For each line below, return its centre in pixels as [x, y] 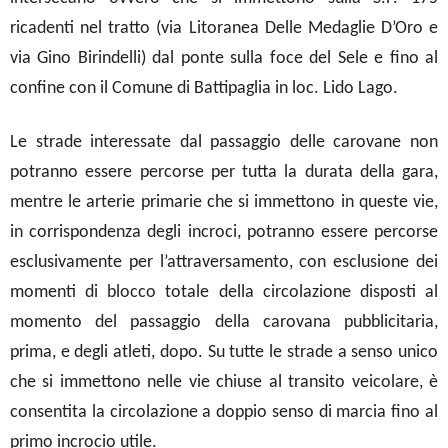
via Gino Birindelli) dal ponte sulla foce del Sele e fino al [224, 58]
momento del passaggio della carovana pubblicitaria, [224, 322]
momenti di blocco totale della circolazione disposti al [224, 292]
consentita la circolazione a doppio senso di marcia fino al [224, 412]
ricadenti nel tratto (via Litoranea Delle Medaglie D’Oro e [224, 28]
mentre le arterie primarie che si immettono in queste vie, [224, 202]
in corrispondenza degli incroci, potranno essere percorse [224, 232]
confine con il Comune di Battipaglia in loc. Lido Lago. [204, 88]
